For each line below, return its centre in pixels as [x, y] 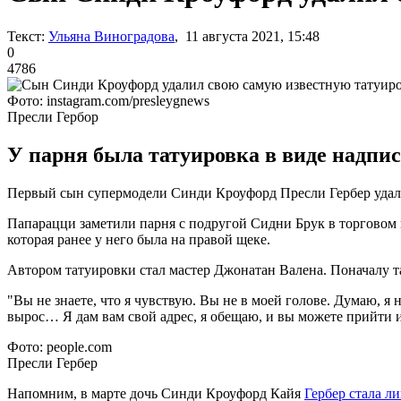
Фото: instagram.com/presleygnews [108, 100]
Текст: [26, 36]
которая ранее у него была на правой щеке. [139, 239]
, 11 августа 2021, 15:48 [247, 36]
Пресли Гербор [53, 116]
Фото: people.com [60, 346]
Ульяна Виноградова [111, 36]
